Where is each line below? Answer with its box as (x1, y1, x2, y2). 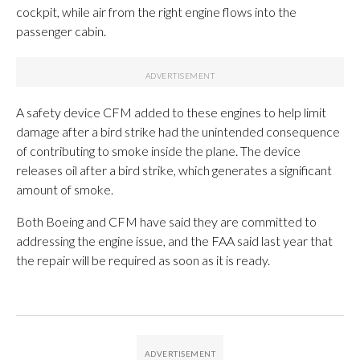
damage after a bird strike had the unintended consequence (16, 123, 340, 139)
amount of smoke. (16, 181, 113, 197)
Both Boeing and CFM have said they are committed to (16, 213, 317, 229)
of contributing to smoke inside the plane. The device (16, 142, 301, 158)
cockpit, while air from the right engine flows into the (16, 3, 297, 19)
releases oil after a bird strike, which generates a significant (16, 162, 332, 178)
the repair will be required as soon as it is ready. (16, 252, 270, 268)
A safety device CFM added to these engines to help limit (16, 104, 326, 120)
